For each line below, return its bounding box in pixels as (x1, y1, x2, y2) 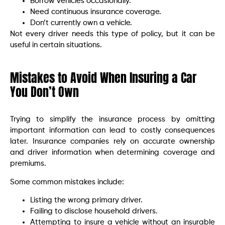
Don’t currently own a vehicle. (30, 19, 132, 27)
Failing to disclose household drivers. (30, 207, 158, 215)
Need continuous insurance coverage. (30, 8, 161, 16)
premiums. (10, 160, 46, 168)
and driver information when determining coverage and (10, 149, 215, 157)
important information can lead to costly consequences (10, 127, 215, 135)
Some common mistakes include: (10, 178, 124, 186)
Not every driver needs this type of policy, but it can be (10, 30, 215, 38)
